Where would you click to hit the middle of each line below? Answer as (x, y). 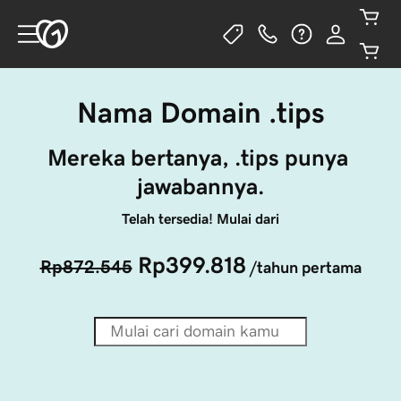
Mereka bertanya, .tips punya (200, 158)
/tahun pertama (305, 268)
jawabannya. (200, 186)
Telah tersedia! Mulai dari (200, 218)
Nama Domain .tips (200, 113)
